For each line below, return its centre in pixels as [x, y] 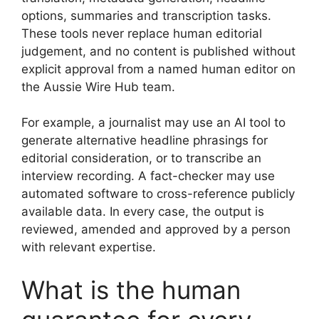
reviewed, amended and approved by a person [156, 229]
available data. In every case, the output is [143, 211]
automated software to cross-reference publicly [158, 194]
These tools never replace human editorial [142, 33]
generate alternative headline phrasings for [145, 140]
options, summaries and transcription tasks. [146, 15]
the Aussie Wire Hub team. [98, 87]
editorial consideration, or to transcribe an [141, 158]
